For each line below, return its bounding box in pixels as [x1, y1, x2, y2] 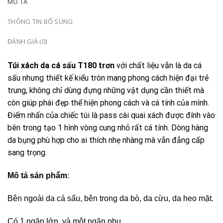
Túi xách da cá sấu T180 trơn [7, 61, 114, 71]
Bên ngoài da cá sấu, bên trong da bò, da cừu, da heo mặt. [7, 194, 214, 203]
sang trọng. [7, 148, 49, 158]
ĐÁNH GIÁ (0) [7, 37, 47, 46]
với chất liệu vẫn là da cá [114, 61, 202, 71]
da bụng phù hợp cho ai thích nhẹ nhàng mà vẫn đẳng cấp [7, 135, 205, 145]
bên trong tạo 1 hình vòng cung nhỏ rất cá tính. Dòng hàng [7, 123, 208, 133]
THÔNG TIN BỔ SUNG [7, 17, 73, 26]
